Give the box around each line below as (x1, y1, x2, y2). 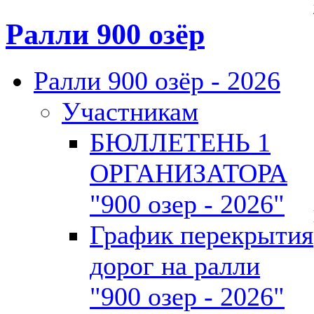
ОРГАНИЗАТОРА (90, 158, 287, 188)
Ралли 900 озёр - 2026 (34, 65, 280, 95)
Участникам (62, 96, 198, 126)
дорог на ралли (90, 250, 260, 280)
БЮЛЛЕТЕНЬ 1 (90, 127, 271, 157)
